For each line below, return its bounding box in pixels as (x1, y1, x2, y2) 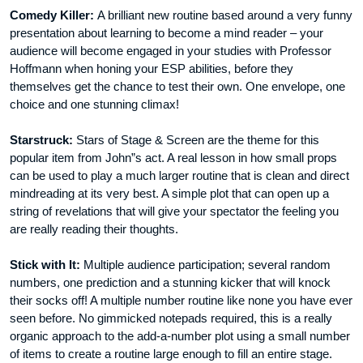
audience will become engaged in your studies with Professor (10, 44, 331, 58)
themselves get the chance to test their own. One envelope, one (10, 79, 345, 94)
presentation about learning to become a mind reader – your (10, 26, 323, 41)
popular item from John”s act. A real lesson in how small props (10, 151, 337, 165)
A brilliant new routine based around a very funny (97, 8, 352, 23)
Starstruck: (10, 133, 76, 147)
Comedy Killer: (10, 8, 97, 23)
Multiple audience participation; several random (83, 258, 331, 272)
